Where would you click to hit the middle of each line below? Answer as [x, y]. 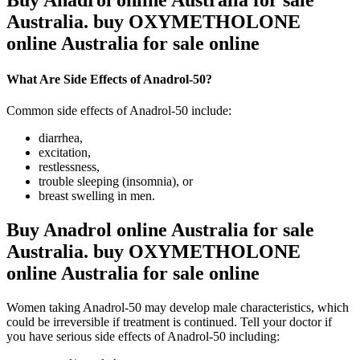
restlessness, [69, 166]
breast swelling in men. [97, 195]
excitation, [65, 152]
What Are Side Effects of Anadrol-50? [109, 79]
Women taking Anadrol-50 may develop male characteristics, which [178, 307]
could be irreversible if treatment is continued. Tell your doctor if [169, 321]
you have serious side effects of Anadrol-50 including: [143, 336]
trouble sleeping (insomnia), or [116, 181]
